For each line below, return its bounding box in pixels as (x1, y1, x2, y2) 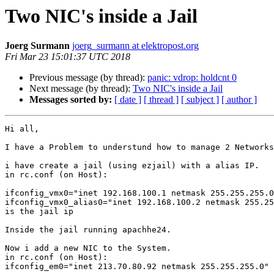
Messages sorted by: (29, 94, 112, 105)
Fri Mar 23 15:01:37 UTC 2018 (5, 51, 130, 62)
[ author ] (221, 94, 257, 105)
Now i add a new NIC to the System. (5, 243, 171, 253)
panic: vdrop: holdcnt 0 (147, 72, 237, 83)
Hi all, (5, 124, 39, 134)
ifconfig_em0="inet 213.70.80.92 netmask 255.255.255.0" (5, 262, 269, 272)
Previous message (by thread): (29, 72, 147, 83)
